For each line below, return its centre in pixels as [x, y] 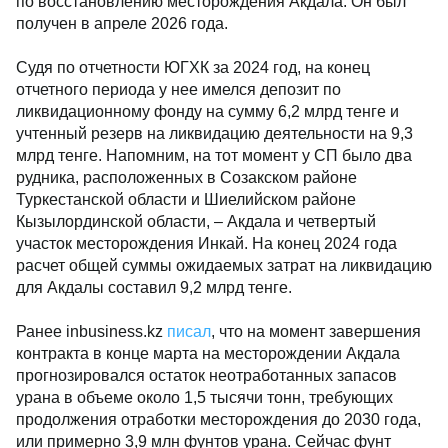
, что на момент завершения [316, 331]
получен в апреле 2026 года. [122, 23]
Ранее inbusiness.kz [91, 331]
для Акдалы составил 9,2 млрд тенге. [154, 287]
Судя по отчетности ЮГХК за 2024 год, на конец [193, 67]
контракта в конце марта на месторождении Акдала [208, 353]
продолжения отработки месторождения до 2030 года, [218, 419]
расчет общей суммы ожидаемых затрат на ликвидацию [224, 265]
